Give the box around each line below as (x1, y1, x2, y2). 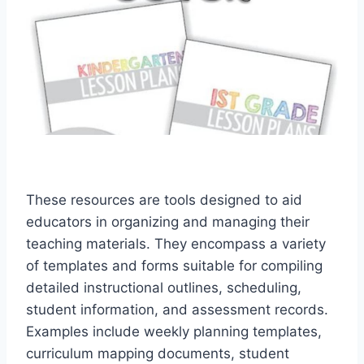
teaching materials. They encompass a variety (26, 236, 326, 253)
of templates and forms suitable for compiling (26, 258, 323, 275)
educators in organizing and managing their (26, 214, 310, 231)
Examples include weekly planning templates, (26, 323, 322, 340)
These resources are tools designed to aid (26, 192, 302, 209)
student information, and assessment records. (26, 301, 328, 318)
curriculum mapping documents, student (26, 345, 289, 362)
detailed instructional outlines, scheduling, (26, 279, 301, 297)
